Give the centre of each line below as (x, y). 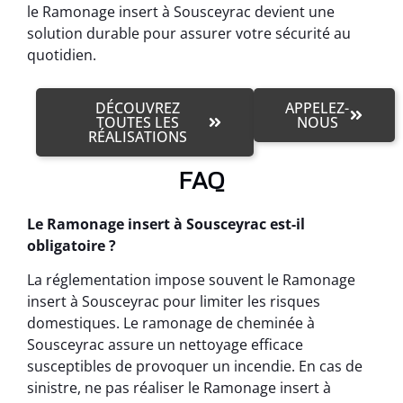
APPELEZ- (318, 107)
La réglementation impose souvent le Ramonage (191, 280)
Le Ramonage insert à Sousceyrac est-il (166, 224)
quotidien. (62, 55)
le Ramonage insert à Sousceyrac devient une (181, 12)
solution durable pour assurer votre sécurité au (189, 34)
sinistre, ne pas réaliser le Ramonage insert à (179, 388)
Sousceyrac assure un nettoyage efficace (165, 345)
